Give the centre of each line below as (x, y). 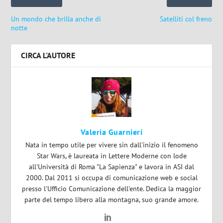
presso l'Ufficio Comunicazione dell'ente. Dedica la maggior (111, 188)
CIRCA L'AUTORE (48, 55)
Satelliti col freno (186, 19)
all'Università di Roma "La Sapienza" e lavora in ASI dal (111, 167)
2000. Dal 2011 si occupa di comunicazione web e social (111, 177)
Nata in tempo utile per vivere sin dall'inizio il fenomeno (111, 145)
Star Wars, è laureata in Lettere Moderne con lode (111, 156)
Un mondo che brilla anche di (56, 19)
